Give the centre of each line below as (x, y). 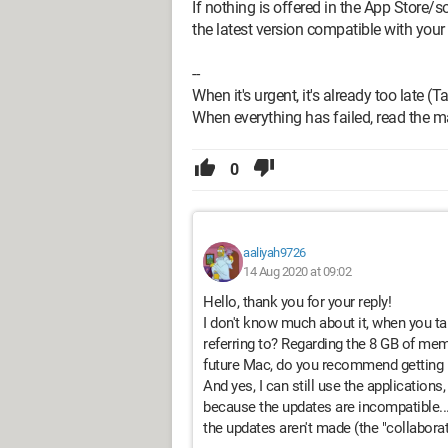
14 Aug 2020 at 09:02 (297, 271)
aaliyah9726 (274, 252)
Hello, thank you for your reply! (297, 302)
